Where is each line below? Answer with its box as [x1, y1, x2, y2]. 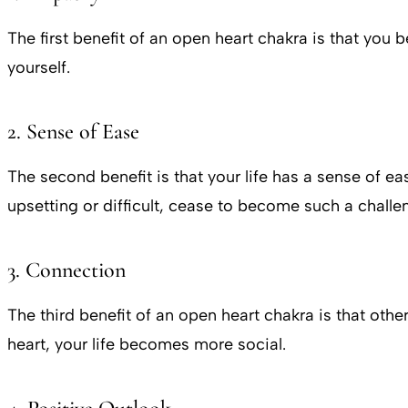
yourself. [7, 56, 70, 77]
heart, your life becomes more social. [7, 333, 291, 354]
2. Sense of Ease [7, 117, 139, 145]
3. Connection [7, 256, 126, 283]
